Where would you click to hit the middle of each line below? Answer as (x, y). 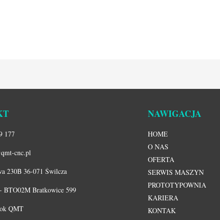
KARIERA (163, 198)
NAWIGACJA (175, 114)
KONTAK (162, 211)
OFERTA (161, 160)
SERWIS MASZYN (176, 172)
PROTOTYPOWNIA (177, 185)
